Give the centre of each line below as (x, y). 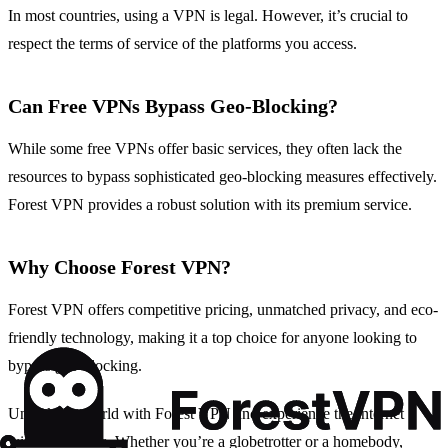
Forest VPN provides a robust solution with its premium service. (210, 205)
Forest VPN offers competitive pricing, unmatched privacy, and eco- (223, 310)
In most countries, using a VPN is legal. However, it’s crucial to (208, 16)
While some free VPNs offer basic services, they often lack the (205, 149)
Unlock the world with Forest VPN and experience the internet (206, 414)
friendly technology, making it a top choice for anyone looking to (212, 338)
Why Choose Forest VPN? (119, 267)
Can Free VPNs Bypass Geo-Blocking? (173, 106)
